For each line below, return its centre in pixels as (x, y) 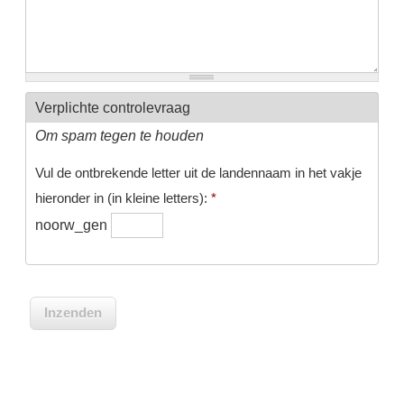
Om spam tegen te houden (119, 135)
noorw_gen (73, 225)
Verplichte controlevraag (112, 107)
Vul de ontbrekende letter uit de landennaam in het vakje (198, 173)
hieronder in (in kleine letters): (123, 198)
